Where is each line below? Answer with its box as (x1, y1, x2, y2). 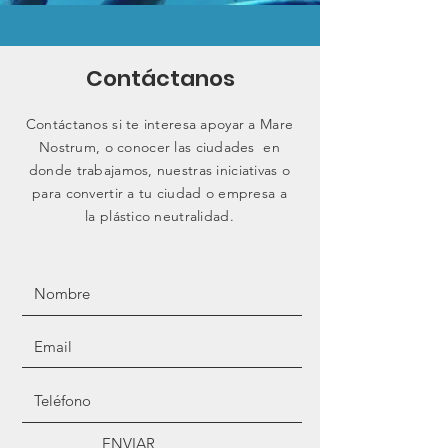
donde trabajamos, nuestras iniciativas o (28, 161, 291, 179)
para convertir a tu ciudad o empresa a (32, 184, 287, 202)
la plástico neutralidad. (85, 207, 234, 225)
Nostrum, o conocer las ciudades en (39, 138, 280, 156)
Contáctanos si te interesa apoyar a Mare (25, 115, 294, 133)
